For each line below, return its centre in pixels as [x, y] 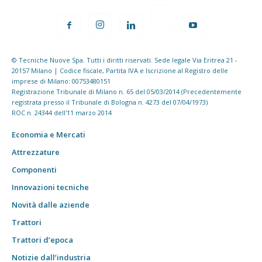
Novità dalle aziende [51, 204]
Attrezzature [36, 152]
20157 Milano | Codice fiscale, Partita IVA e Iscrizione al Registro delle [120, 70]
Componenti [34, 169]
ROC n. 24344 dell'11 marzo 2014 [62, 112]
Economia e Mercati [49, 134]
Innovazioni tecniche [50, 187]
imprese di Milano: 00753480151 [61, 81]
